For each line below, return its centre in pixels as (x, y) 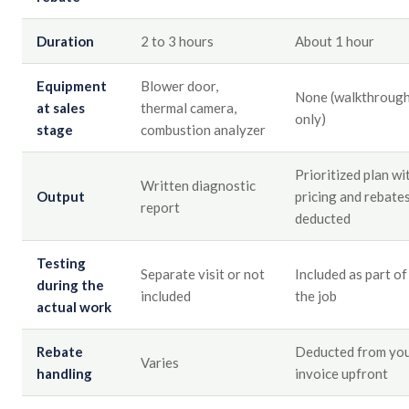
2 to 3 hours (177, 42)
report (160, 208)
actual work (74, 307)
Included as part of (351, 274)
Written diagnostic (198, 186)
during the (70, 285)
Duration (65, 42)
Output (61, 197)
